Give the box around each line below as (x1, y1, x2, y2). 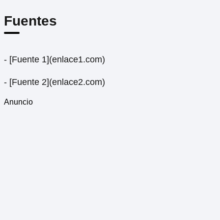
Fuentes (4, 13, 57, 28)
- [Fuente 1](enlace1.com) (4, 54, 105, 64)
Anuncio (4, 97, 33, 106)
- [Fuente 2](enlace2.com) (4, 77, 105, 87)
